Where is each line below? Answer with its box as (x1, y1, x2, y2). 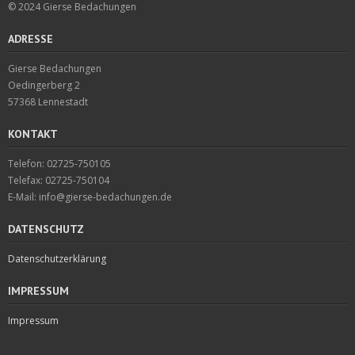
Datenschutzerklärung (8, 251, 106, 265)
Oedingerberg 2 (8, 78, 80, 92)
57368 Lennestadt (8, 94, 88, 109)
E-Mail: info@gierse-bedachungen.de (8, 189, 172, 204)
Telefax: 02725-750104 (8, 173, 109, 187)
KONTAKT (8, 126, 58, 141)
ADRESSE (8, 31, 53, 46)
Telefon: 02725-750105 (8, 156, 111, 170)
